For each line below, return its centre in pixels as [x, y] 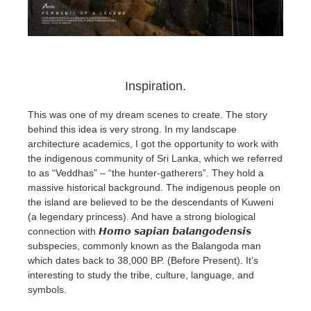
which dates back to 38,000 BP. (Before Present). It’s [143, 261]
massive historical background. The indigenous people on [154, 188]
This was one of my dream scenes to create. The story [148, 115]
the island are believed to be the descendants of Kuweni [151, 202]
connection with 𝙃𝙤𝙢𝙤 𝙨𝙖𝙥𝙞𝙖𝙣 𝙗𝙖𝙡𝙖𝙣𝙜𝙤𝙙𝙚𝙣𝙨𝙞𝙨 [140, 232]
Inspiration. [155, 86]
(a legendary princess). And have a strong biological [142, 217]
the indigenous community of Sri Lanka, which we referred [155, 159]
